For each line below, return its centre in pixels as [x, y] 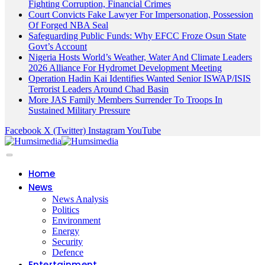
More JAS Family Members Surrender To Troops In [125, 100]
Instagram [106, 131]
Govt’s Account [58, 47]
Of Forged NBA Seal [68, 25]
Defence [68, 253]
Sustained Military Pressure [79, 111]
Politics [66, 210]
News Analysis [80, 199]
